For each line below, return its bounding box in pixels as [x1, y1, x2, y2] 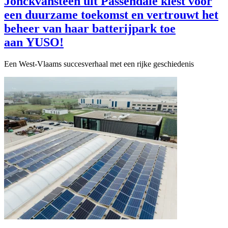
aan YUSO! [4, 35, 64, 49]
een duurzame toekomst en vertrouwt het [4, 8, 218, 21]
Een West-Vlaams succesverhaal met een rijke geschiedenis [4, 59, 194, 68]
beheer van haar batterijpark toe [4, 21, 176, 35]
